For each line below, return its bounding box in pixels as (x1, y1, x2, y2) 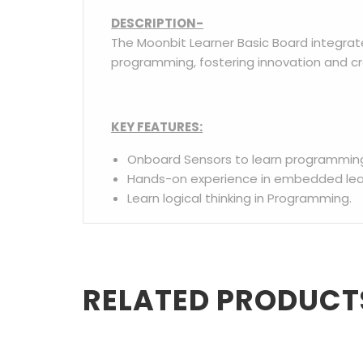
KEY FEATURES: (111, 117, 203, 135)
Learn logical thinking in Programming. (127, 189, 352, 207)
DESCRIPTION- (111, 14, 204, 32)
